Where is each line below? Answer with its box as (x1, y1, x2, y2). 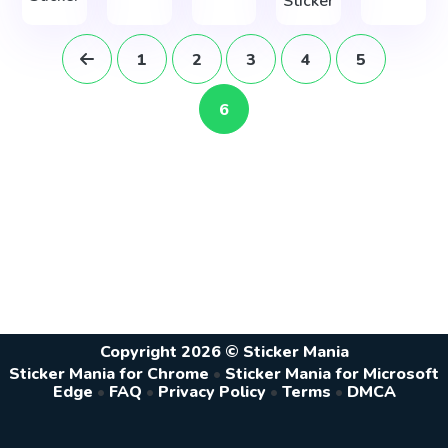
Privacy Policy (157, 381, 266, 404)
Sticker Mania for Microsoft (225, 363, 439, 386)
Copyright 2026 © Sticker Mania (99, 340, 349, 363)
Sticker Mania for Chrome (9, 363, 209, 386)
